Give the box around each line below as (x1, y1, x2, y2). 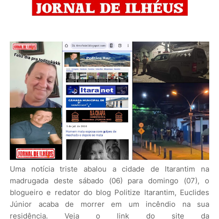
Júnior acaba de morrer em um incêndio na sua (10, 199, 209, 209)
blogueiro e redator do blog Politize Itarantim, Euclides (10, 188, 209, 197)
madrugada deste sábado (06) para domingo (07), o (10, 176, 209, 186)
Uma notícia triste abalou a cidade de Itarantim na (10, 164, 209, 174)
